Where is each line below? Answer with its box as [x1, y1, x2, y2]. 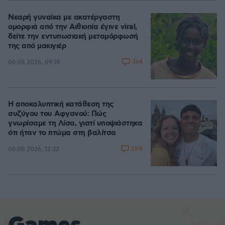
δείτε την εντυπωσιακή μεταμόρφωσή [8, 32, 138, 42]
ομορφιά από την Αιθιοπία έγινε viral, [8, 22, 137, 33]
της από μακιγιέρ [8, 41, 66, 52]
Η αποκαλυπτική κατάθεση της [8, 99, 114, 110]
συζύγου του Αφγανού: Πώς [8, 109, 106, 120]
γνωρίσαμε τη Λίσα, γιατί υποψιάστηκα [8, 119, 142, 129]
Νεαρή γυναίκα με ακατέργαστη [8, 13, 120, 23]
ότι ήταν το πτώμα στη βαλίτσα [8, 128, 116, 139]
